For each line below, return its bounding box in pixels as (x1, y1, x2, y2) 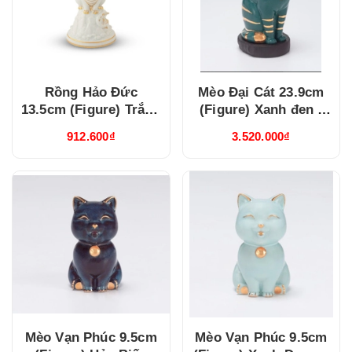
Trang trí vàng (216, 119, 306, 135)
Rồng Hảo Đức (44, 85, 137, 101)
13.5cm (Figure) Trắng (20, 102, 161, 118)
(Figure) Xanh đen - (200, 102, 323, 118)
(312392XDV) (221, 137, 302, 152)
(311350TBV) (51, 119, 130, 135)
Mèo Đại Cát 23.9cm (198, 85, 324, 101)
